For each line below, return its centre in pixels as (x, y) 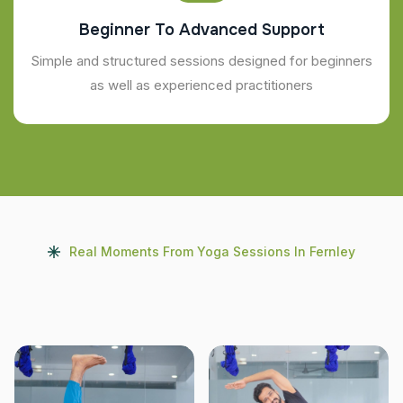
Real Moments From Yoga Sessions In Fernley (212, 251)
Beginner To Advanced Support (201, 29)
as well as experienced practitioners (201, 85)
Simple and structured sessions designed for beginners (201, 60)
